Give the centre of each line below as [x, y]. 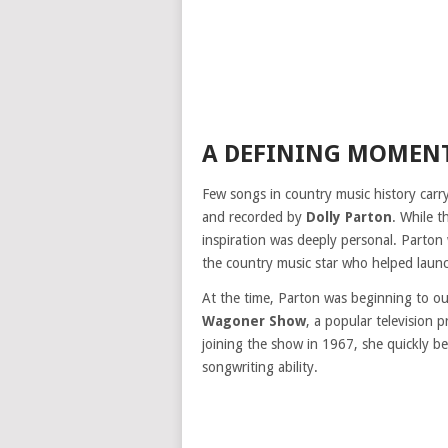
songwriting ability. [260, 367]
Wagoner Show [254, 321]
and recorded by [254, 217]
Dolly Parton [349, 217]
